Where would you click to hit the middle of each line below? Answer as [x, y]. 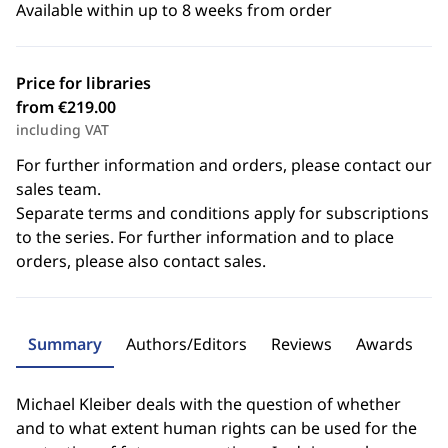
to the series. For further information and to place [205, 237]
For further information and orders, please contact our [224, 165]
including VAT [63, 129]
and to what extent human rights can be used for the [216, 428]
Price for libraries [83, 83]
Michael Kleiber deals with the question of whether [208, 404]
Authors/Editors [186, 344]
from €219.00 [66, 107]
